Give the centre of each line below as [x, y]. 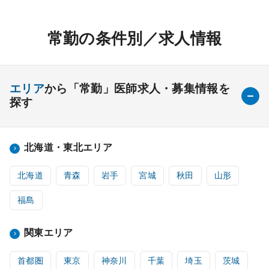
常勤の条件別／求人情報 [134, 39]
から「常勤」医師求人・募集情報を [137, 89]
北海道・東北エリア [68, 148]
